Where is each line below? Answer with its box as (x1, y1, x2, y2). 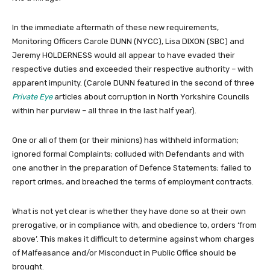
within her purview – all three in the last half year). (12, 105, 196, 115)
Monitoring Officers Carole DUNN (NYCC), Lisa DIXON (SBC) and (12, 36, 244, 46)
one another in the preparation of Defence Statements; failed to (12, 163, 251, 172)
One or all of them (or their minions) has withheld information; (12, 135, 239, 145)
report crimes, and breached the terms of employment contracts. (12, 177, 254, 186)
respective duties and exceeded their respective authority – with (12, 64, 253, 74)
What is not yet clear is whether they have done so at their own (12, 206, 246, 216)
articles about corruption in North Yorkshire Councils (52, 92, 250, 101)
